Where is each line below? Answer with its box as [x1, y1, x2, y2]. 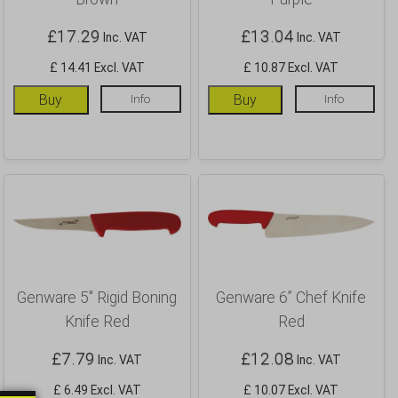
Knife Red [64, 313, 130, 331]
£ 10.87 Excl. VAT [243, 60, 339, 75]
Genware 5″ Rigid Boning [17, 289, 178, 307]
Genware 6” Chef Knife [216, 289, 367, 307]
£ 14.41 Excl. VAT [49, 60, 145, 75]
